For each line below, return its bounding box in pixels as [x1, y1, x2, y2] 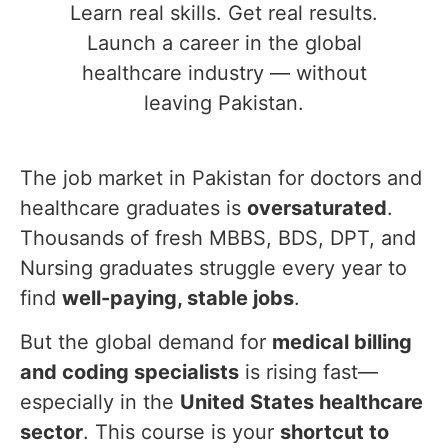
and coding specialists [20, 360, 239, 385]
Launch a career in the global [86, 31, 362, 56]
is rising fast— [239, 360, 378, 385]
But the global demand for [20, 330, 272, 355]
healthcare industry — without [81, 61, 367, 86]
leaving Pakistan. [144, 91, 304, 116]
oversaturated [247, 195, 387, 220]
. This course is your [83, 420, 280, 445]
